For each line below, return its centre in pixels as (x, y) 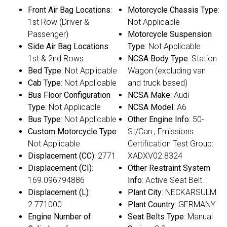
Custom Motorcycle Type (72, 132)
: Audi (180, 95)
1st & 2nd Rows (56, 59)
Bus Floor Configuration (69, 95)
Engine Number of (60, 217)
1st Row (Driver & (59, 22)
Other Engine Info (158, 120)
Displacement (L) (58, 193)
